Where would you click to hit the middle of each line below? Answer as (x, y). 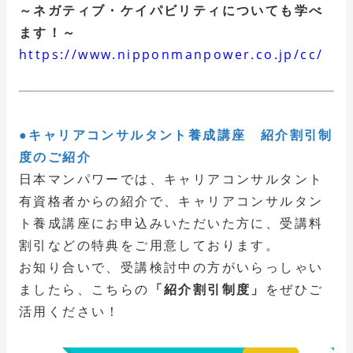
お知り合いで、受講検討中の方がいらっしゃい (171, 268)
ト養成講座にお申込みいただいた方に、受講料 (171, 223)
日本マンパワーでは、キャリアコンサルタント (171, 179)
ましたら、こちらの (84, 290)
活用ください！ (69, 312)
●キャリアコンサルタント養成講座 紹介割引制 (176, 135)
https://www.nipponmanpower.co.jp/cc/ (171, 55)
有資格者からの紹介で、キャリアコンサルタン (171, 201)
